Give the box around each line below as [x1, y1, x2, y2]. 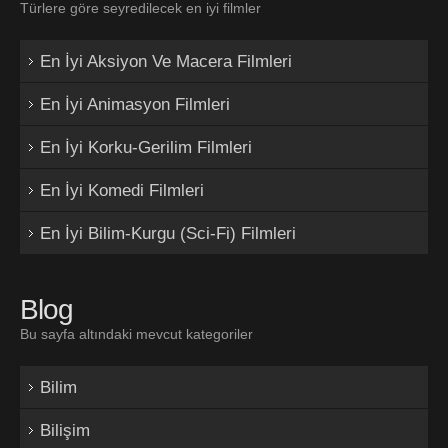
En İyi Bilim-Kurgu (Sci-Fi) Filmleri [40, 223, 296, 243]
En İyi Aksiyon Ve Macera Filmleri [40, 51, 292, 71]
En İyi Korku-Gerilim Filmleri [40, 137, 252, 157]
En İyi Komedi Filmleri [40, 180, 204, 200]
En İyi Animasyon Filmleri [40, 94, 230, 114]
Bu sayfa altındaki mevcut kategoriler [20, 325, 253, 342]
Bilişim [40, 420, 90, 440]
